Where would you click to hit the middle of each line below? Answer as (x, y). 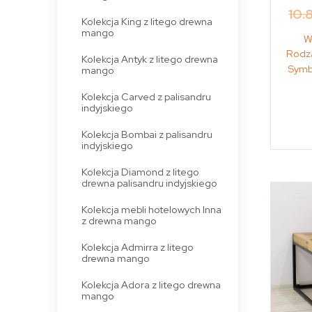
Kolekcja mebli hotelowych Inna (151, 209)
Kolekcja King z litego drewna (147, 21)
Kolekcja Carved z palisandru (146, 96)
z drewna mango (119, 220)
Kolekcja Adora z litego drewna (151, 284)
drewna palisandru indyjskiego (149, 182)
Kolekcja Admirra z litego (137, 247)
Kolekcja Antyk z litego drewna (149, 58)
